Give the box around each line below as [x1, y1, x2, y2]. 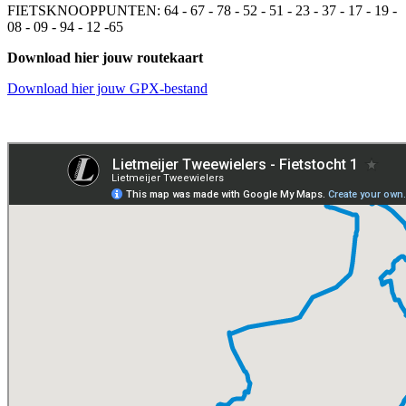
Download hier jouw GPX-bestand [7, 81, 208, 96]
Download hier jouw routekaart [7, 50, 203, 65]
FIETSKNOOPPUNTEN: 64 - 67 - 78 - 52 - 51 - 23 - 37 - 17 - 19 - [7, 3, 397, 18]
